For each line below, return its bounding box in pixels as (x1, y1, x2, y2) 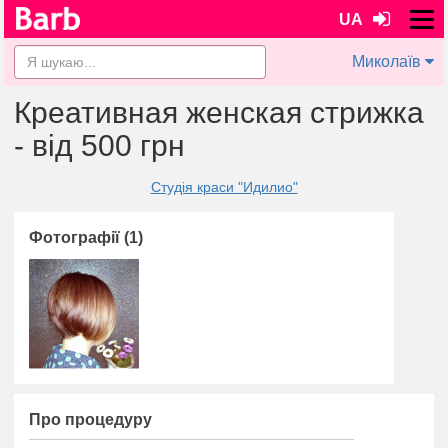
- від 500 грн (14, 129, 185, 162)
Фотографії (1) (29, 229, 143, 246)
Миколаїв (352, 53, 421, 70)
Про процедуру (29, 410, 152, 428)
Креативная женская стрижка (14, 96, 424, 129)
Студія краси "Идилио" (150, 179, 298, 195)
